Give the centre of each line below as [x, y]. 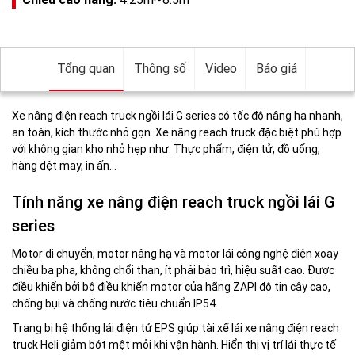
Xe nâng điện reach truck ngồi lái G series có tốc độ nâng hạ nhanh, [177, 116]
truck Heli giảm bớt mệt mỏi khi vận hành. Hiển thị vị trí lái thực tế [174, 345]
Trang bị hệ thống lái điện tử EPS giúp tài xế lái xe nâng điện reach [176, 328]
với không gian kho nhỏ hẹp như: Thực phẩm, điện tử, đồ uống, [166, 149]
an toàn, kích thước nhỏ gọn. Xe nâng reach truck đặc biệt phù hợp [177, 132]
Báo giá [277, 68]
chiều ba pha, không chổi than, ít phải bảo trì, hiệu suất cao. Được [173, 270]
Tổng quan [86, 68]
